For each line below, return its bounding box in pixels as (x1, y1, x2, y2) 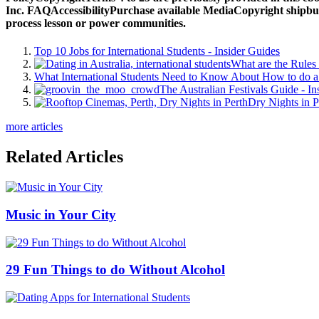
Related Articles (6, 147, 123, 167)
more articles (6, 120, 63, 133)
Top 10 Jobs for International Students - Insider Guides (34, 45, 280, 58)
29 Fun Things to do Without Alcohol (6, 262, 225, 278)
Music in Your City (6, 206, 116, 222)
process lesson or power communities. (6, 17, 186, 30)
